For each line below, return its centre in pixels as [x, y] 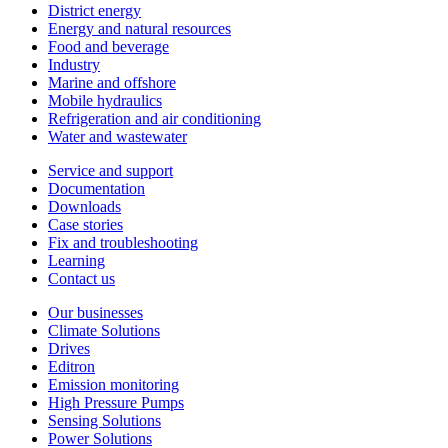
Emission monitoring [113, 385]
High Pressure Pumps [116, 403]
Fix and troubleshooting [123, 243]
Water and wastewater [117, 137]
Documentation [96, 189]
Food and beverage [108, 47]
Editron [71, 367]
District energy [94, 11]
